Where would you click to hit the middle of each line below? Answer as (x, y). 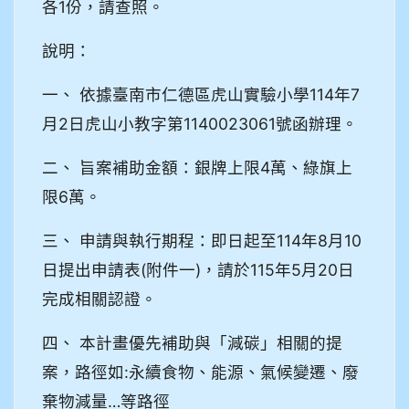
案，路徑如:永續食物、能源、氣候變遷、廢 (200, 372)
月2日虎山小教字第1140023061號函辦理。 (200, 123)
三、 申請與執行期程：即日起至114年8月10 (202, 240)
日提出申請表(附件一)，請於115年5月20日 (198, 269)
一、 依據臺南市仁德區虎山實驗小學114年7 (201, 94)
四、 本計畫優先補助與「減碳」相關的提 (192, 342)
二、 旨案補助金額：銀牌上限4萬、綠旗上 (197, 167)
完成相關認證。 (100, 299)
